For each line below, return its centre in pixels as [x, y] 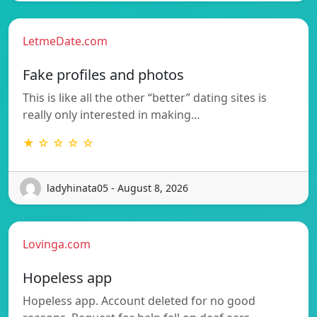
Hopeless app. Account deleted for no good [139, 300]
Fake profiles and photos [103, 74]
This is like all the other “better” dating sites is [145, 97]
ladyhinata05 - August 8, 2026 [117, 188]
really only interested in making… [111, 114]
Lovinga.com [57, 244]
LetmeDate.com [65, 41]
